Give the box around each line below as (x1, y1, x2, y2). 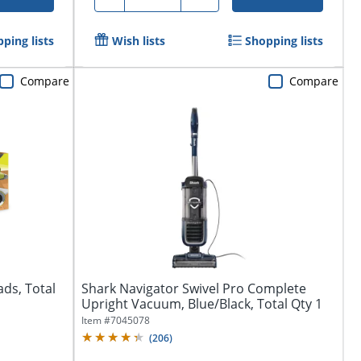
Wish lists (112, 32, 165, 48)
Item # (81, 313, 110, 327)
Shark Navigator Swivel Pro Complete (81, 279, 306, 297)
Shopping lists (245, 32, 324, 48)
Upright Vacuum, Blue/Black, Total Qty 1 (81, 294, 322, 313)
